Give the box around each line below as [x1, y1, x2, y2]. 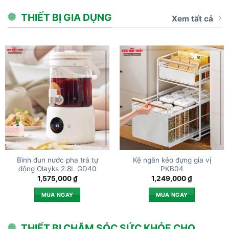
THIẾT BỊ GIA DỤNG [20, 11, 112, 24]
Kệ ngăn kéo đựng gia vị [132, 156, 211, 165]
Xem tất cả [172, 14, 213, 24]
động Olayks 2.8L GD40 [18, 165, 97, 173]
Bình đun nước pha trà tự [16, 156, 98, 165]
